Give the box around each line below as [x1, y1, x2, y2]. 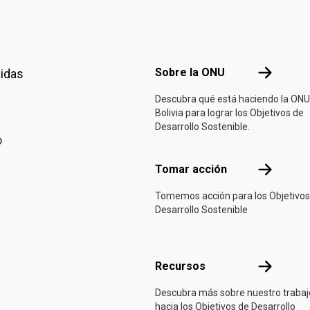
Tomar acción [155, 163, 227, 176]
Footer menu [154, 37, 215, 51]
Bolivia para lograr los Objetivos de [155, 107, 304, 118]
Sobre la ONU [155, 66, 225, 79]
